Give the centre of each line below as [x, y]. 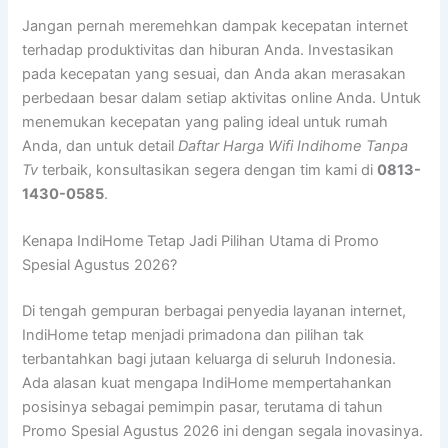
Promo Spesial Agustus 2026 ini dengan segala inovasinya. [223, 431]
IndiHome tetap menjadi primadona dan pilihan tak [193, 335]
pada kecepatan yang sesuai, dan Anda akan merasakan [214, 73]
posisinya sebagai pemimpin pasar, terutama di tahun [203, 407]
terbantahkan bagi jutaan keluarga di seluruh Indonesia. [209, 359]
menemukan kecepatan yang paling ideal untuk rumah [205, 121]
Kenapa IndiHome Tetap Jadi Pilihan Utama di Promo [201, 241]
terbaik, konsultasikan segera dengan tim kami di [208, 169]
